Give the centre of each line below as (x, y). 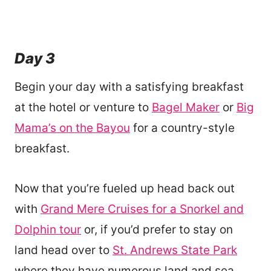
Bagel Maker (186, 107)
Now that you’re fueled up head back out (125, 188)
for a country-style (182, 128)
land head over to (64, 250)
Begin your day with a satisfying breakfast (129, 87)
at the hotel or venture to (83, 107)
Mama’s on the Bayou (72, 128)
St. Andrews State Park (175, 250)
